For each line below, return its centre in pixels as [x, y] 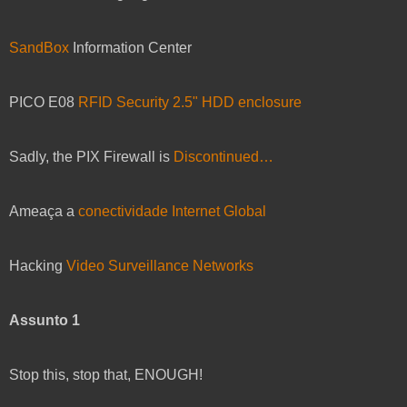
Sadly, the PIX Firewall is [91, 156]
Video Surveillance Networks [160, 265]
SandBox [39, 47]
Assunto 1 [45, 320]
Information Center [130, 47]
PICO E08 [44, 102]
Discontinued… [223, 156]
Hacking [38, 265]
